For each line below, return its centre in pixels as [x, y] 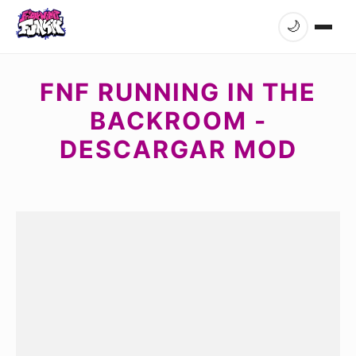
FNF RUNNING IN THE [178, 92]
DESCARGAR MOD [178, 149]
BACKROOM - [178, 120]
